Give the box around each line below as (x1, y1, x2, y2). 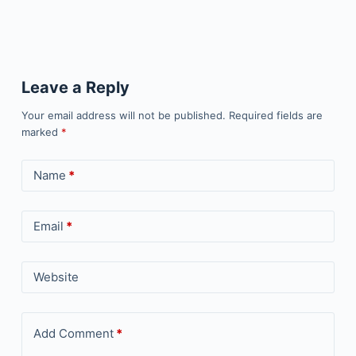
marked (21, 126, 61, 138)
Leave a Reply (21, 78, 130, 97)
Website (33, 269, 79, 284)
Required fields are (228, 109, 323, 122)
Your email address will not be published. (21, 109, 226, 122)
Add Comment (33, 326, 114, 341)
